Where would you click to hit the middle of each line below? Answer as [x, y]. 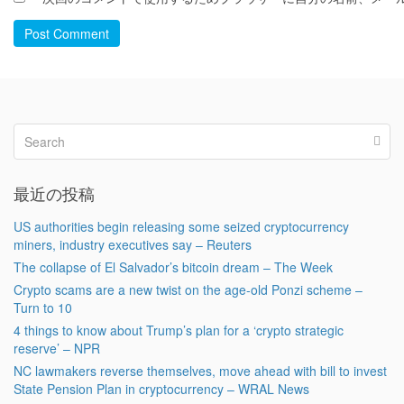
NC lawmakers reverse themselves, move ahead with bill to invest [200, 371]
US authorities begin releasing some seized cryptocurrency [181, 226]
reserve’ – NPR [57, 348]
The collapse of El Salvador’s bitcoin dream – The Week [173, 267]
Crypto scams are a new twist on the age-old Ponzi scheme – [188, 289]
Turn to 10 [43, 308]
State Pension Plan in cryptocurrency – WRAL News [161, 389]
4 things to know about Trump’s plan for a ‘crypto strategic [179, 330]
